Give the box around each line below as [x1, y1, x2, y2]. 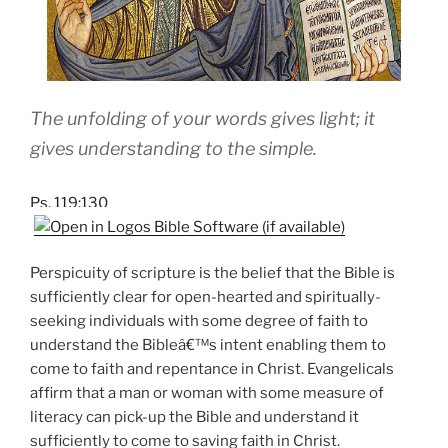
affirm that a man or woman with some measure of [30, 384, 384, 403]
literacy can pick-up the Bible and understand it [30, 408, 359, 427]
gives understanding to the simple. [30, 137, 317, 159]
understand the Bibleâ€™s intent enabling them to [30, 336, 386, 355]
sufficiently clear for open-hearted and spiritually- [30, 288, 381, 307]
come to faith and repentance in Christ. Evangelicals [30, 360, 394, 379]
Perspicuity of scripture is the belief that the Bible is [30, 264, 395, 283]
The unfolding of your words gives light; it [30, 107, 375, 129]
